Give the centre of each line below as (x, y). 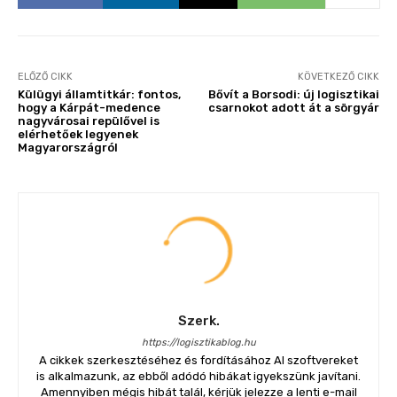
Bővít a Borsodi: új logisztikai (293, 94)
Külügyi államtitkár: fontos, (99, 94)
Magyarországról (68, 148)
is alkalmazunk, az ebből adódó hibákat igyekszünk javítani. (198, 376)
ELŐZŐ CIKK (45, 77)
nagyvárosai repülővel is (89, 121)
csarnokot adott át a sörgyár (293, 108)
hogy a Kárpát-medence (89, 108)
